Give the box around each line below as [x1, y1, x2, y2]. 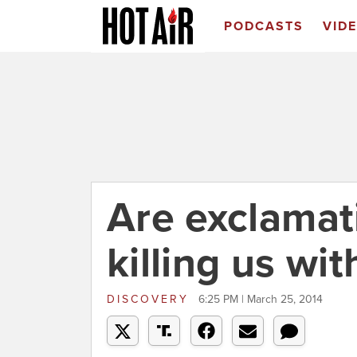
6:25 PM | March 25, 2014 [198, 292, 323, 306]
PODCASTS [223, 18, 304, 34]
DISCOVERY [107, 292, 194, 306]
